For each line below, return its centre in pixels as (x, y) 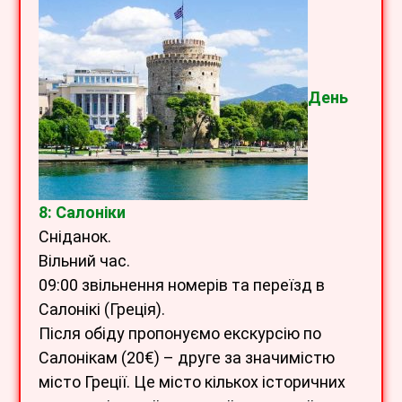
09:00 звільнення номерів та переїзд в (182, 285)
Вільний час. (84, 261)
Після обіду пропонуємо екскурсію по (180, 334)
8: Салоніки (82, 213)
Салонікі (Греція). (102, 310)
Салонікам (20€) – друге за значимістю (187, 358)
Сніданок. (75, 237)
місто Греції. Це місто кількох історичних (192, 382)
